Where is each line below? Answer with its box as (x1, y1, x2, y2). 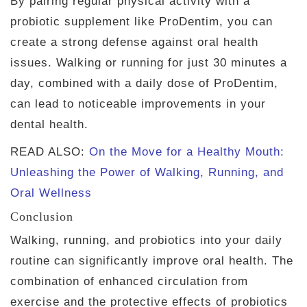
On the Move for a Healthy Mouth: (89, 145, 284, 158)
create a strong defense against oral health (10, 35, 258, 49)
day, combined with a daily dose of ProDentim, (10, 76, 278, 90)
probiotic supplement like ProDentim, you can (10, 14, 273, 28)
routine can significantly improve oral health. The (10, 254, 293, 267)
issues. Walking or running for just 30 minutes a (10, 56, 287, 69)
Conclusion (10, 209, 73, 223)
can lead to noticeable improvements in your (10, 97, 266, 110)
